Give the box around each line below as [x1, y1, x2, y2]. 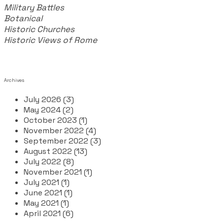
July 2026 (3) [24, 94, 74, 105]
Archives [4, 76, 24, 83]
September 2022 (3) [24, 135, 101, 146]
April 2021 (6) [24, 208, 74, 219]
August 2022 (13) [24, 146, 87, 156]
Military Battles [4, 1, 64, 13]
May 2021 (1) [24, 197, 69, 208]
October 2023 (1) [24, 114, 87, 125]
